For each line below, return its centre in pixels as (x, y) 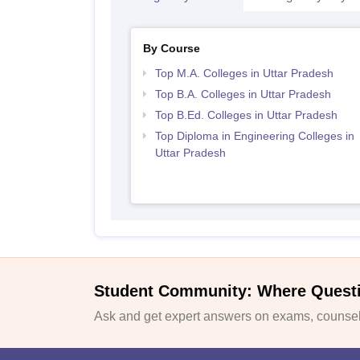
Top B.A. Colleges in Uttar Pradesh (243, 94)
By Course (171, 48)
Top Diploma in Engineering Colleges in (254, 136)
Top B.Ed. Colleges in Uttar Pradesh (246, 115)
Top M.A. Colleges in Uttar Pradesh (244, 73)
